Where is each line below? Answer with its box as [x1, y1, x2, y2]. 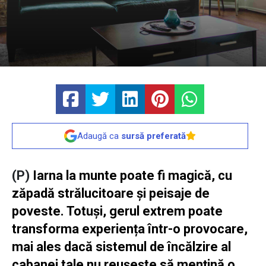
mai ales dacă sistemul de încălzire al [12, 239, 231, 254]
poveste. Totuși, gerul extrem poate [12, 203, 223, 218]
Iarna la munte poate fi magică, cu [33, 167, 232, 183]
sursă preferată [121, 130, 186, 141]
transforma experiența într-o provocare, [12, 221, 248, 236]
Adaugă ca [77, 130, 121, 141]
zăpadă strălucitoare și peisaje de [12, 185, 210, 201]
